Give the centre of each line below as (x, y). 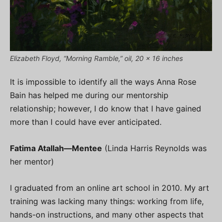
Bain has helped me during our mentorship (89, 95)
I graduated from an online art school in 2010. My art (110, 188)
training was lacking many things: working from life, (107, 201)
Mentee (87, 148)
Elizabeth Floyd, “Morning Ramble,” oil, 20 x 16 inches (96, 58)
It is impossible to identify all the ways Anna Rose (103, 82)
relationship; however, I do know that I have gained (106, 108)
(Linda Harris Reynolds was (154, 148)
